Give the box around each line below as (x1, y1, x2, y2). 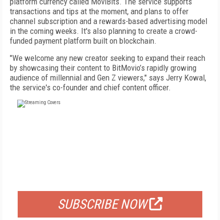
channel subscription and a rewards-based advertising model (10, 16, 207, 26)
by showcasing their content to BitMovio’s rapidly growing (10, 63, 196, 73)
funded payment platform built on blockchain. (10, 36, 157, 46)
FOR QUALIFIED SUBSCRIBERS (60, 174, 160, 184)
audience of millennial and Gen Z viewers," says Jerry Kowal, (10, 73, 206, 82)
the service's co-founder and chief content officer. (10, 82, 171, 92)
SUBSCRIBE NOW (57, 196, 147, 212)
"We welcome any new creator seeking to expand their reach (10, 53, 205, 63)
